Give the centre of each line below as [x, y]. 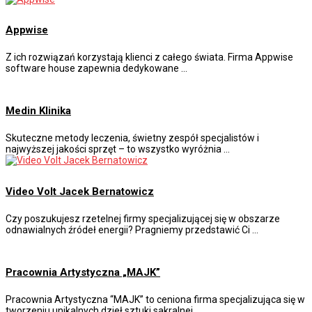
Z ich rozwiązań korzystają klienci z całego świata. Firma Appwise [149, 57]
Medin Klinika [38, 111]
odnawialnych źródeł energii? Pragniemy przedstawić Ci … [132, 230]
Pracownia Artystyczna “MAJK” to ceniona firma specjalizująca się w [155, 299]
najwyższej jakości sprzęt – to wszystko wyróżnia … [118, 149]
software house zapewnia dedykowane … [96, 69]
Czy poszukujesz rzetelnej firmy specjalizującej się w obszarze [143, 219]
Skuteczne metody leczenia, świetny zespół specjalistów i [132, 138]
